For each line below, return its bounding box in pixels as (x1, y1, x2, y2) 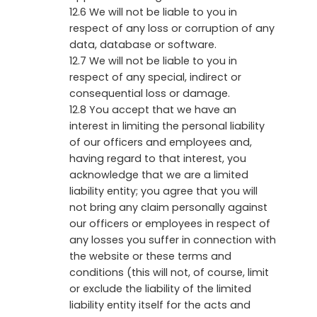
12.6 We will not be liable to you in (69, 4, 237, 19)
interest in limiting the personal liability (69, 118, 265, 133)
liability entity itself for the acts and (69, 297, 250, 312)
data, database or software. (69, 37, 217, 52)
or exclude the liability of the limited (69, 281, 251, 296)
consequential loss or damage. (69, 86, 230, 100)
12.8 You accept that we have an (69, 102, 236, 117)
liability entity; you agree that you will (69, 183, 258, 198)
